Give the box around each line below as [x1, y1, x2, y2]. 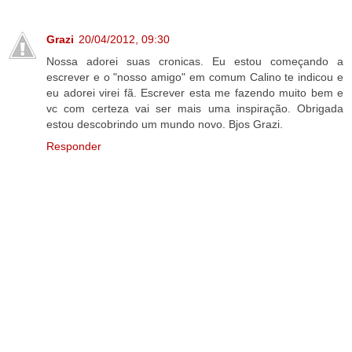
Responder [46, 139, 101, 152]
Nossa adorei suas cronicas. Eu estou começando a [46, 54, 343, 68]
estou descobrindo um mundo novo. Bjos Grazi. [46, 117, 283, 130]
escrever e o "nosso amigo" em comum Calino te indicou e [46, 70, 343, 83]
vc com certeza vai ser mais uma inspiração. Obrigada [46, 101, 343, 115]
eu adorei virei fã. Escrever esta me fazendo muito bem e [46, 86, 343, 99]
